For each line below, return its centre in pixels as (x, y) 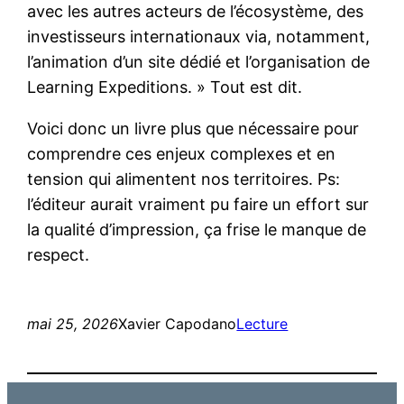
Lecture (262, 324)
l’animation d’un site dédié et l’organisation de (199, 62)
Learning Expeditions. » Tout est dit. (165, 87)
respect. (59, 255)
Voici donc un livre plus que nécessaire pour (193, 129)
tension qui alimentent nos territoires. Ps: (184, 179)
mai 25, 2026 (73, 324)
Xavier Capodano (178, 324)
